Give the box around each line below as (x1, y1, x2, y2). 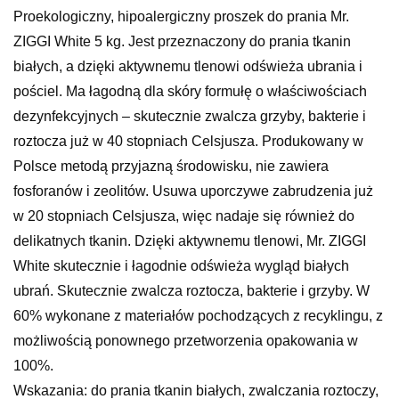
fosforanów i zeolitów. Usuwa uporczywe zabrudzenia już (13, 183, 373, 199)
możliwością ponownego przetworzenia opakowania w (13, 332, 358, 348)
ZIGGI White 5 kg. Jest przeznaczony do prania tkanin (13, 33, 351, 49)
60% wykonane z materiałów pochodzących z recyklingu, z (13, 307, 383, 323)
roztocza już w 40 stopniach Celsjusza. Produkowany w (13, 133, 363, 149)
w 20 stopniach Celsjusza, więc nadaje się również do (13, 208, 354, 224)
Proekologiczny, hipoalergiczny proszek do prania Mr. (13, 8, 349, 24)
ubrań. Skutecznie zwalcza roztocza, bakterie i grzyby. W (13, 282, 370, 298)
